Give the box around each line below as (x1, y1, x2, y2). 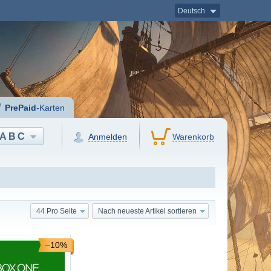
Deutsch (177, 7, 205, 15)
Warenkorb (172, 132, 215, 142)
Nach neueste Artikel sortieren (97, 207, 197, 215)
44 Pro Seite (36, 207, 77, 215)
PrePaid (5, 103, 37, 113)
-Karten (36, 103, 65, 113)
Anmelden (88, 132, 128, 142)
